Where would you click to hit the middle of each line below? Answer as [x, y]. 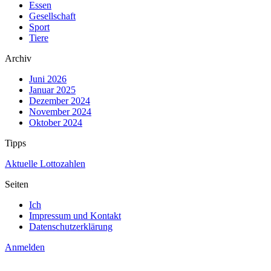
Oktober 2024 [56, 122]
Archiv [18, 58]
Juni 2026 [48, 79]
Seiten [17, 184]
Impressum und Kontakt [75, 215]
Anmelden [25, 247]
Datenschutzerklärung [71, 226]
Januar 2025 [52, 90]
